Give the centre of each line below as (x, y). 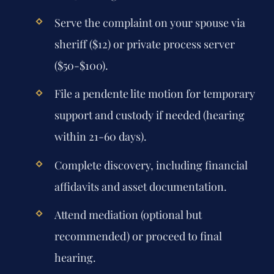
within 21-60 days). (100, 137)
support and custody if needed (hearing (149, 115)
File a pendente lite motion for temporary (154, 94)
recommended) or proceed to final (138, 236)
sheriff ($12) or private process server (144, 44)
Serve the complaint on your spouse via (150, 23)
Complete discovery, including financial (151, 165)
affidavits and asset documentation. (140, 186)
